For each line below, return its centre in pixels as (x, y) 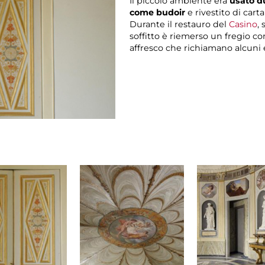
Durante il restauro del (180, 25)
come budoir (159, 13)
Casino (243, 25)
